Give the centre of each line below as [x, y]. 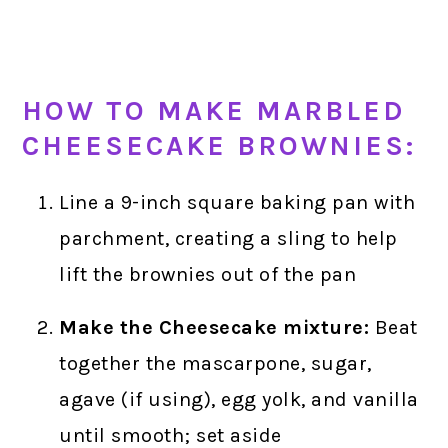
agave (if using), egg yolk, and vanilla [239, 400]
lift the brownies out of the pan [208, 275]
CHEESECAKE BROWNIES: [219, 146]
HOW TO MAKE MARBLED [214, 111]
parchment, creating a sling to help [228, 239]
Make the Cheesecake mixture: [214, 328]
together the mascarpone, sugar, [215, 364]
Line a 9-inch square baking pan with [237, 203]
